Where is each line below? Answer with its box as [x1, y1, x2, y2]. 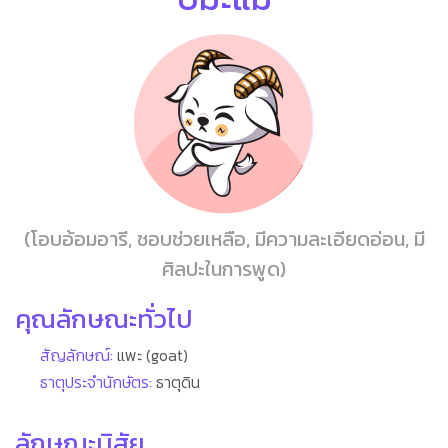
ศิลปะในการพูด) [162, 254, 286, 284]
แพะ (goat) [113, 343, 188, 367]
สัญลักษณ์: [40, 343, 113, 367]
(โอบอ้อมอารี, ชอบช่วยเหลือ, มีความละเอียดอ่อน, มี [23, 224, 425, 254]
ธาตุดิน [152, 370, 200, 394]
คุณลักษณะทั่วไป [15, 299, 192, 338]
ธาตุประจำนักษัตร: [40, 370, 152, 394]
